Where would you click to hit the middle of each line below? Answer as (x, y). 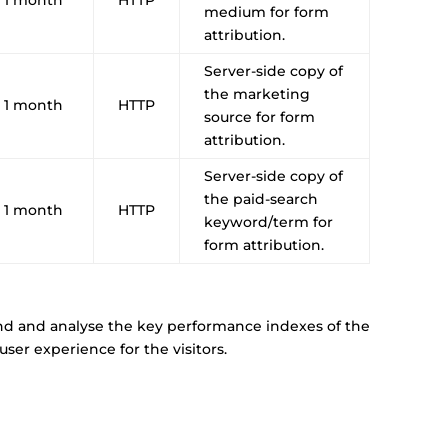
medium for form (267, 11)
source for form (260, 116)
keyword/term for (269, 221)
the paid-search (261, 198)
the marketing (257, 93)
